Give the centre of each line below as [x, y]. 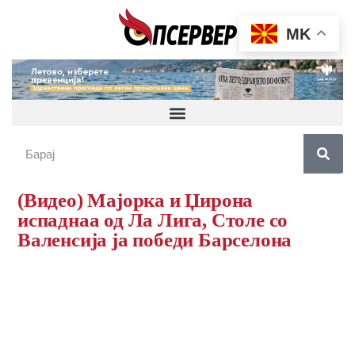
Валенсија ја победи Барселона [155, 240]
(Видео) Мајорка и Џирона [136, 200]
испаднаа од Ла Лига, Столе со [153, 220]
